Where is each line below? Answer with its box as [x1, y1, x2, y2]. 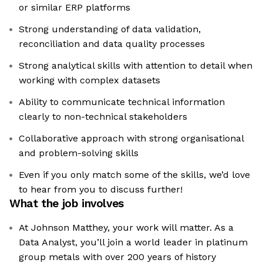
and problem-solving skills [19, 147, 139, 159]
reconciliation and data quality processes [19, 38, 205, 50]
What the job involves [9, 197, 124, 211]
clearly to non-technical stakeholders [19, 111, 187, 123]
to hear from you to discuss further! [19, 184, 183, 195]
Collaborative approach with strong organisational [19, 133, 244, 144]
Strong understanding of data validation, [19, 23, 201, 35]
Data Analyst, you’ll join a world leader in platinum [19, 237, 248, 248]
